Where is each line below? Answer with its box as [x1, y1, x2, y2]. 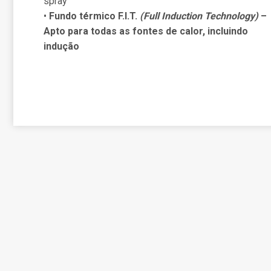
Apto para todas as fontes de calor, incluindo [44, 25, 248, 37]
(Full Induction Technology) [137, 10, 258, 22]
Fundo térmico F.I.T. [49, 10, 137, 22]
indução [44, 41, 79, 52]
